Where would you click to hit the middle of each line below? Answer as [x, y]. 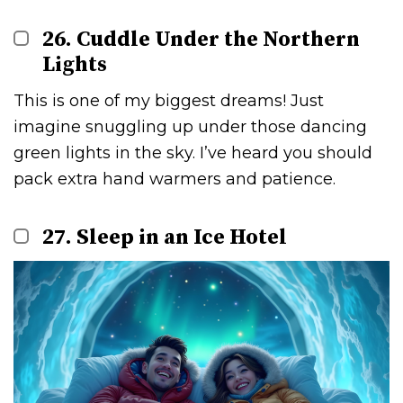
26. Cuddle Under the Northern [201, 39]
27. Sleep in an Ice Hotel [165, 237]
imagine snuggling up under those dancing [190, 126]
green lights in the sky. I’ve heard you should [193, 152]
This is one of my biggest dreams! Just [169, 100]
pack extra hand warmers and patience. [175, 179]
